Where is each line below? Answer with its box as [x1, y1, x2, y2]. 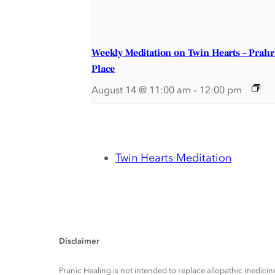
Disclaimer [59, 236, 99, 246]
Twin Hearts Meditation [115, 150, 231, 164]
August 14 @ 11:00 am [91, 84, 191, 96]
